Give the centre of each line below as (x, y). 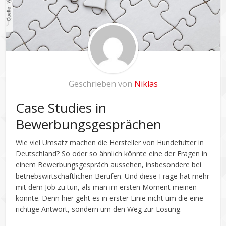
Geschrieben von (101, 83)
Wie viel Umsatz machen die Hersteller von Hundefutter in (110, 142)
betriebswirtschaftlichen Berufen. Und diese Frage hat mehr (113, 176)
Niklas (146, 83)
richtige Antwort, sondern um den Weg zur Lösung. (99, 209)
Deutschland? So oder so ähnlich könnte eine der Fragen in (112, 153)
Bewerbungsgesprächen (89, 124)
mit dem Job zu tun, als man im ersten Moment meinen (106, 187)
